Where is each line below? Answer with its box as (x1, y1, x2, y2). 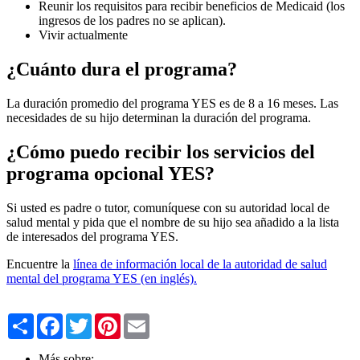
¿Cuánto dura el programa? (6, 59, 237, 80)
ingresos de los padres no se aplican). (39, 14, 226, 28)
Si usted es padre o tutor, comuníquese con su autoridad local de (6, 200, 329, 215)
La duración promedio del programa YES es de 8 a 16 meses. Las (6, 96, 338, 110)
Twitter (92, 312, 128, 326)
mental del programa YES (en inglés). (6, 271, 197, 285)
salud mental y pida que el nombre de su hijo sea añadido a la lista (6, 215, 339, 229)
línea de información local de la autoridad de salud (73, 256, 327, 271)
